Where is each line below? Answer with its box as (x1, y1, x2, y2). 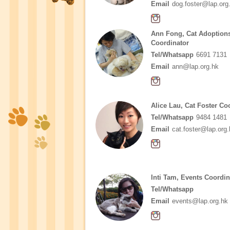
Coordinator (150, 39, 189, 47)
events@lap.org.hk (171, 197, 228, 205)
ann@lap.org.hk (171, 63, 219, 70)
